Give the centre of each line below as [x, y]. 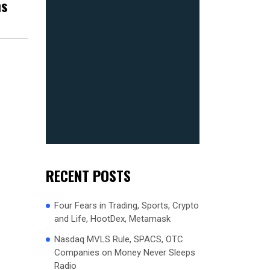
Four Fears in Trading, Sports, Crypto [127, 205]
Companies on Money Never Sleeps [125, 252]
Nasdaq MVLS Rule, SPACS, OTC [119, 239]
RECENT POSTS [88, 175]
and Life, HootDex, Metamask [112, 218]
